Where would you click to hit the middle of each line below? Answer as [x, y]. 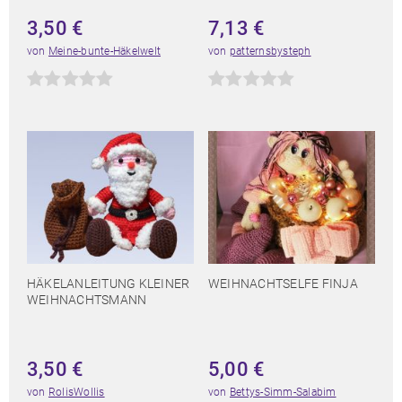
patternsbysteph [270, 52]
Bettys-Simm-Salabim [283, 393]
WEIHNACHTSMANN [87, 300]
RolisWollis [76, 393]
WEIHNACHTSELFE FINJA [283, 284]
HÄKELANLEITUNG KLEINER [109, 284]
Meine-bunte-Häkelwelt [105, 52]
